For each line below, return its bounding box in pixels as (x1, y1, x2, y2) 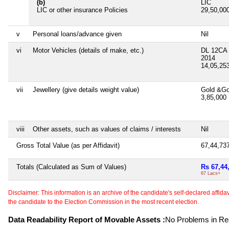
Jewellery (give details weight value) (33, 85, 139, 94)
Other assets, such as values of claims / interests (33, 125, 181, 133)
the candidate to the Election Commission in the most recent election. (8, 198, 199, 205)
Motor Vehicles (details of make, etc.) (33, 46, 144, 54)
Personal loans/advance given (33, 30, 122, 38)
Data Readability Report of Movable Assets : (8, 215, 165, 224)
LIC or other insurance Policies (37, 6, 128, 14)
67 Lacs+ (201, 170, 220, 176)
